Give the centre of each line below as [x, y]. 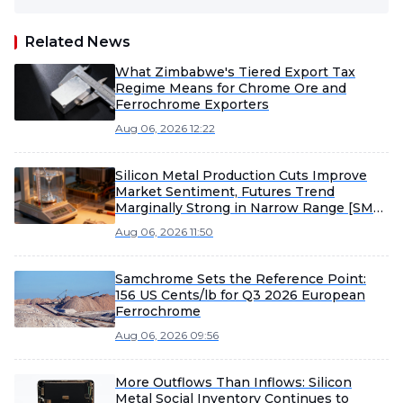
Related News [78, 42]
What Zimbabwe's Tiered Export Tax [235, 72]
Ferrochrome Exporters [192, 104]
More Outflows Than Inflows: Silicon [233, 382]
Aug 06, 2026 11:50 [164, 232]
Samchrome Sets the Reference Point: [241, 279]
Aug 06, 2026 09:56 [167, 335]
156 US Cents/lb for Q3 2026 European [240, 295]
